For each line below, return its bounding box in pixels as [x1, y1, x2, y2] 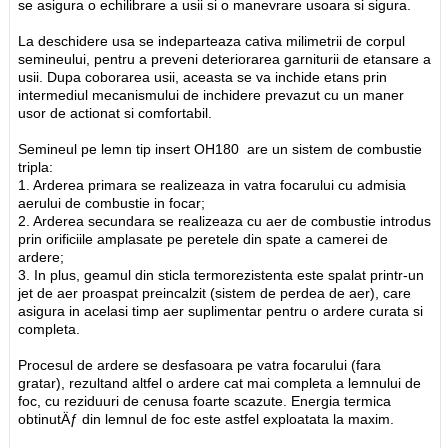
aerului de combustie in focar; [18, 194, 206, 211]
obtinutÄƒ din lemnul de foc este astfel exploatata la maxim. [18, 410, 395, 427]
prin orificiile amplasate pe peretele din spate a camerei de [18, 230, 389, 247]
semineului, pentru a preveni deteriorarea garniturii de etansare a [18, 50, 432, 67]
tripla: [18, 158, 54, 175]
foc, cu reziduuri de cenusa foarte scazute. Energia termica [18, 392, 392, 409]
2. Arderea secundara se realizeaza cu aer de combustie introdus [18, 212, 432, 229]
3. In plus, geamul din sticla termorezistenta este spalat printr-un [18, 266, 425, 283]
